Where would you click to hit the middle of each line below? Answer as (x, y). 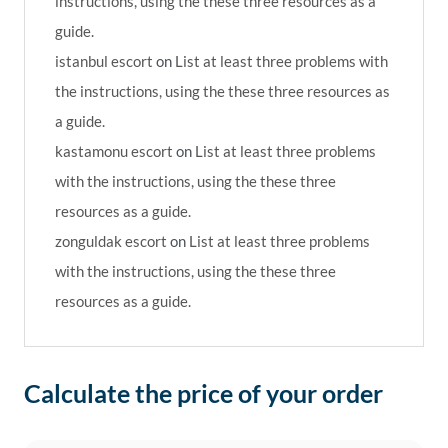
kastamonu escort (114, 151)
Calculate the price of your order (203, 393)
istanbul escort (104, 61)
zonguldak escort (111, 241)
